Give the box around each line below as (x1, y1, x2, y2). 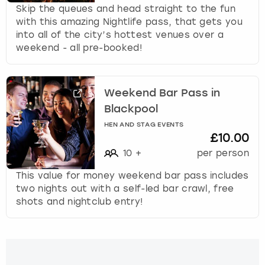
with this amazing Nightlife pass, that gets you (16, 16, 243, 27)
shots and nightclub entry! (16, 196, 143, 207)
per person (196, 147, 249, 159)
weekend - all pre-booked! (16, 42, 143, 53)
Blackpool (104, 104, 159, 115)
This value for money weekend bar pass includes (16, 170, 249, 181)
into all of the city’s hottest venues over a (16, 29, 224, 40)
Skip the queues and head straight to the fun (16, 3, 236, 14)
